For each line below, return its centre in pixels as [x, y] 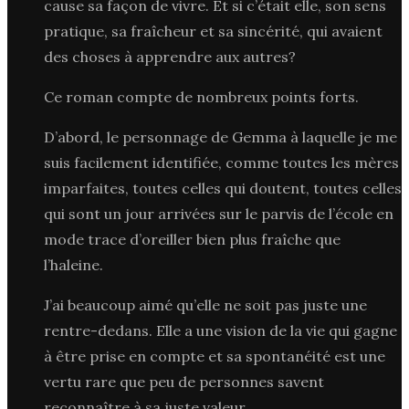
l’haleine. [73, 264]
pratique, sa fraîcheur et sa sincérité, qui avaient [213, 31]
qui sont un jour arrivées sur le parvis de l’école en [219, 213]
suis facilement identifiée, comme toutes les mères [221, 162]
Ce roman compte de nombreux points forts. [201, 96]
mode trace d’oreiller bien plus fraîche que [192, 239]
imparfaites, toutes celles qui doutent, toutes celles [223, 188]
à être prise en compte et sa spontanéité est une [215, 356]
